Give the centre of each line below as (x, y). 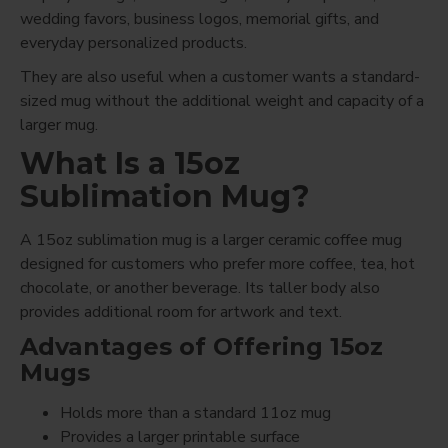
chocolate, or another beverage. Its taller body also (200, 287)
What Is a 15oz (130, 163)
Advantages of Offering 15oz (201, 346)
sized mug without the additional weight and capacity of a (222, 100)
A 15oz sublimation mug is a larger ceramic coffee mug (211, 239)
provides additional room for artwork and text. (181, 311)
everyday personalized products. (133, 42)
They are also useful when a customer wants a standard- (220, 76)
